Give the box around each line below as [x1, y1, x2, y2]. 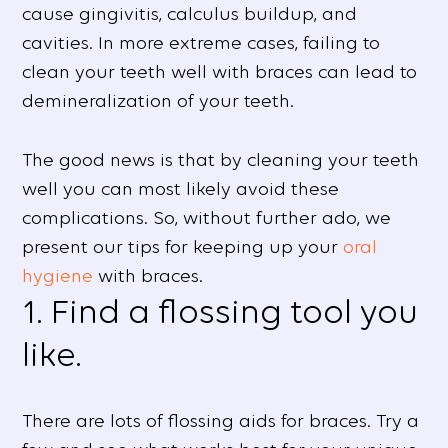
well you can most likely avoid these [22, 177, 340, 201]
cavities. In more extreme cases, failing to [22, 31, 381, 55]
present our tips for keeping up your [22, 235, 344, 259]
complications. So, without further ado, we [22, 206, 392, 230]
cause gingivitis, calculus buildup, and [22, 2, 358, 26]
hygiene [22, 264, 94, 288]
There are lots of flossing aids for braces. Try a [22, 409, 420, 433]
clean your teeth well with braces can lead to [22, 60, 418, 84]
